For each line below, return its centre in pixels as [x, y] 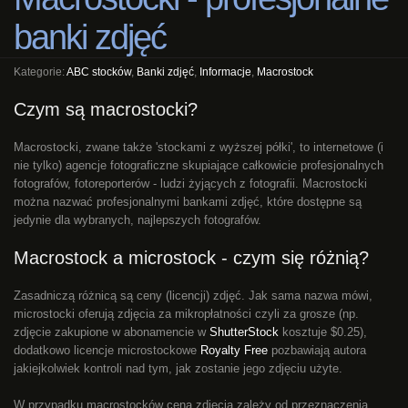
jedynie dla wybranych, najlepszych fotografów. [138, 220]
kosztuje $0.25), [323, 332]
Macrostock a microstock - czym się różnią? [191, 258]
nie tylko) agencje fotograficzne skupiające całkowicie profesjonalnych [199, 166]
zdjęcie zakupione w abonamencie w [112, 332]
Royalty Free [234, 351]
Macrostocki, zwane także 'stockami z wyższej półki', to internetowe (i [199, 148]
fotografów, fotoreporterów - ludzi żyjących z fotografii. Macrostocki [190, 184]
